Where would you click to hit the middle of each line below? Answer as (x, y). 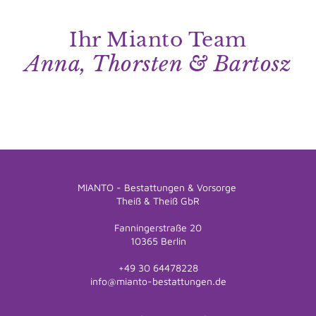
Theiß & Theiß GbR (158, 201)
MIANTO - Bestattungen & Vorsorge (158, 188)
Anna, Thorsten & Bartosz (158, 63)
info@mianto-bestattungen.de (158, 282)
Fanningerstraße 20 (158, 228)
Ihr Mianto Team (158, 39)
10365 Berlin (158, 242)
